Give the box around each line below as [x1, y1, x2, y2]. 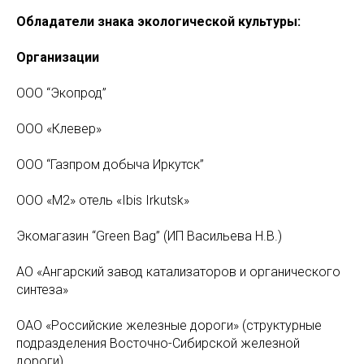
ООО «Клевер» [16, 121, 102, 136]
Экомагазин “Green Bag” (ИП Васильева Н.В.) [16, 228, 282, 244]
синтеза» [16, 282, 68, 297]
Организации [16, 50, 99, 65]
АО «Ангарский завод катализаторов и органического [16, 264, 340, 279]
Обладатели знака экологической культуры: [16, 14, 301, 29]
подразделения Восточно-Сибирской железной [16, 336, 300, 351]
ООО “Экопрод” [16, 85, 106, 101]
